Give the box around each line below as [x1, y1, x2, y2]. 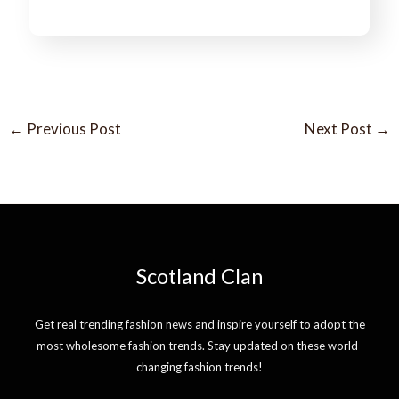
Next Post [304, 118, 375, 138]
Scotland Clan [136, 264, 263, 289]
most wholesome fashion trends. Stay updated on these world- [37, 338, 362, 354]
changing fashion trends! [136, 360, 263, 375]
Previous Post [24, 118, 122, 138]
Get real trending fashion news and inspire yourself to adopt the [34, 317, 365, 332]
